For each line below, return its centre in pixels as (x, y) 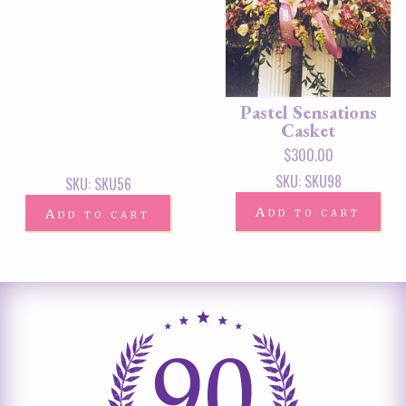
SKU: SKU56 (98, 184)
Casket (308, 131)
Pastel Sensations (308, 113)
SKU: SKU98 (308, 182)
